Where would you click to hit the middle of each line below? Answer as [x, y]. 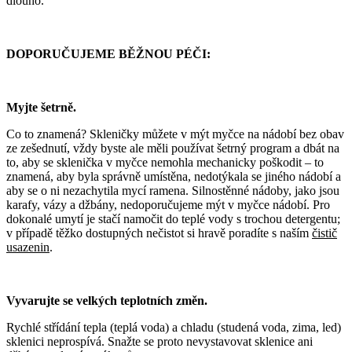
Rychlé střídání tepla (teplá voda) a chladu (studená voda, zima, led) [174, 328]
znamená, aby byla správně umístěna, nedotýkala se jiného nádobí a [174, 177]
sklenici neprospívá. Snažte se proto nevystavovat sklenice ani [159, 342]
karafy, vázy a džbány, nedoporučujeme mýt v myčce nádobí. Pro [168, 205]
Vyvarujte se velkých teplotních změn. [107, 301]
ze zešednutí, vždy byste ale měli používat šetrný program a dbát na [173, 148]
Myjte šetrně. [41, 108]
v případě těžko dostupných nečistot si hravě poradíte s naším [159, 233]
